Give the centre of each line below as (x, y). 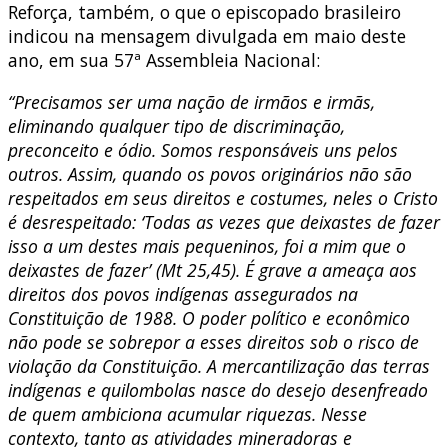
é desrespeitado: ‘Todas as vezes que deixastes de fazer (224, 221)
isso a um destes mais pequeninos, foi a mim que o (207, 245)
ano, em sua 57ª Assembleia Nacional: (164, 59)
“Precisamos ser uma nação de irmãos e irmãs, (191, 101)
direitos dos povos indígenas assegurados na (183, 293)
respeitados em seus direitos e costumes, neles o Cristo (223, 197)
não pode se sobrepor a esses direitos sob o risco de (213, 341)
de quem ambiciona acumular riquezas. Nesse (187, 413)
